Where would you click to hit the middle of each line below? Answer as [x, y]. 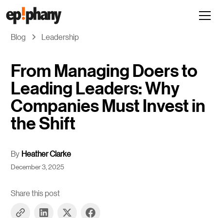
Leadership [60, 37]
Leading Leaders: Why [95, 88]
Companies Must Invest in [108, 106]
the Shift [43, 123]
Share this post [36, 193]
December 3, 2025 [38, 166]
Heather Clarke [46, 154]
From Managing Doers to [104, 71]
